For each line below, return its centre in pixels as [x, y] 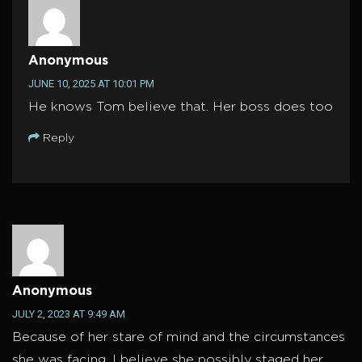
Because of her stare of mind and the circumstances [179, 338]
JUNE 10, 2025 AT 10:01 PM [91, 84]
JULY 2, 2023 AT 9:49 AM [69, 314]
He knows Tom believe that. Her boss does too [181, 107]
